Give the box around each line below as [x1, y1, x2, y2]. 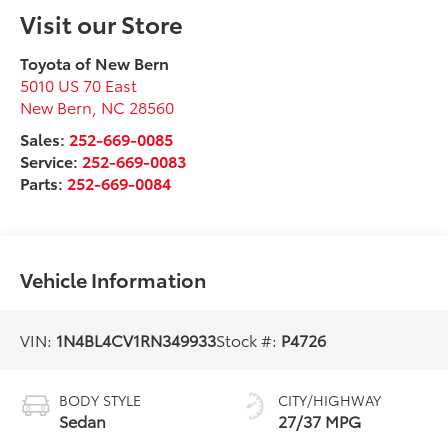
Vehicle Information [20, 265, 207, 294]
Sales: [20, 127, 70, 151]
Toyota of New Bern [20, 51, 170, 75]
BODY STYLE [59, 390, 142, 411]
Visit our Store [20, 6, 184, 41]
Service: [20, 149, 83, 173]
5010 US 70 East [20, 73, 138, 97]
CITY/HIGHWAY [278, 390, 381, 411]
